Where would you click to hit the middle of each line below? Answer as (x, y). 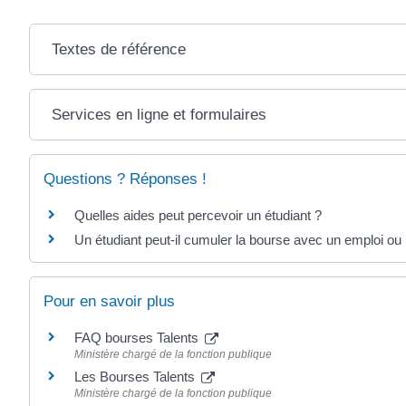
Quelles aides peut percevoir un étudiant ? (198, 215)
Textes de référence (118, 49)
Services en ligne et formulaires (159, 114)
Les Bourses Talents (136, 377)
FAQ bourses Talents (138, 338)
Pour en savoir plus (109, 302)
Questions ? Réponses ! (125, 179)
